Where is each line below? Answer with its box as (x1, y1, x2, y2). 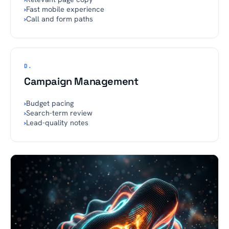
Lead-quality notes (26, 118, 88, 127)
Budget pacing (26, 98, 74, 108)
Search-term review (26, 108, 93, 118)
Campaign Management (24, 75, 139, 88)
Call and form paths (26, 14, 93, 24)
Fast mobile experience (26, 4, 104, 14)
